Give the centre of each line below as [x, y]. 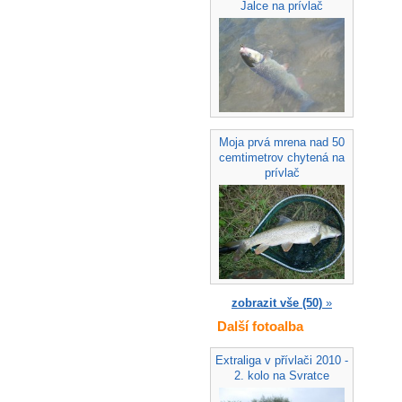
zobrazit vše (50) [277, 303]
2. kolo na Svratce [282, 375]
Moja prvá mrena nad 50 [282, 142]
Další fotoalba [260, 327]
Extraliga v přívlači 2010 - [282, 360]
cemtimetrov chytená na [282, 157]
